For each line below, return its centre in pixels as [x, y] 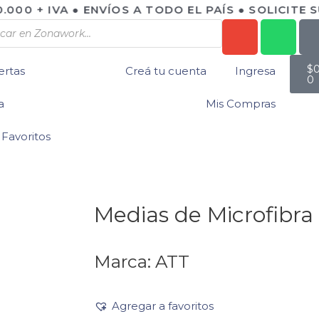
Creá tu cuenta [166, 71]
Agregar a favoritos [163, 305]
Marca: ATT [142, 261]
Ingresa [255, 71]
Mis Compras [241, 104]
